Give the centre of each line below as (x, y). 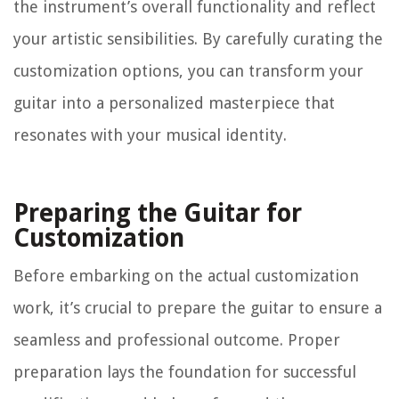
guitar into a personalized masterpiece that (174, 103)
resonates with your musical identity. (150, 135)
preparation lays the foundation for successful (185, 372)
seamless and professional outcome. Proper (177, 340)
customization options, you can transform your (188, 71)
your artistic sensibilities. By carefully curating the (198, 39)
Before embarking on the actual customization (186, 276)
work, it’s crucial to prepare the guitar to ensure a (198, 308)
